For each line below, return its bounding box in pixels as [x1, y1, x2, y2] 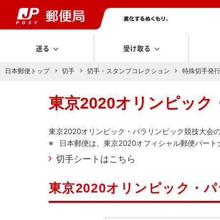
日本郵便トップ [5, 67, 50, 75]
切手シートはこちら [55, 154, 136, 165]
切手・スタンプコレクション [86, 67, 170, 75]
